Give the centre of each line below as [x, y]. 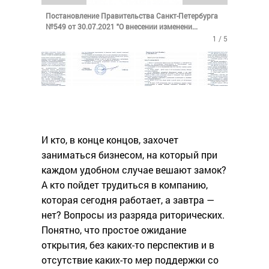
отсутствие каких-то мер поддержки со [130, 260]
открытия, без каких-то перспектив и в [128, 245]
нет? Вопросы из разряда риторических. [133, 215]
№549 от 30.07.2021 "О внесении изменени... [122, 27]
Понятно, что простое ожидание [114, 230]
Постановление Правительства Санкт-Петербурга [132, 16]
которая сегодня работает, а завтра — [128, 200]
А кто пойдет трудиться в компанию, [125, 185]
